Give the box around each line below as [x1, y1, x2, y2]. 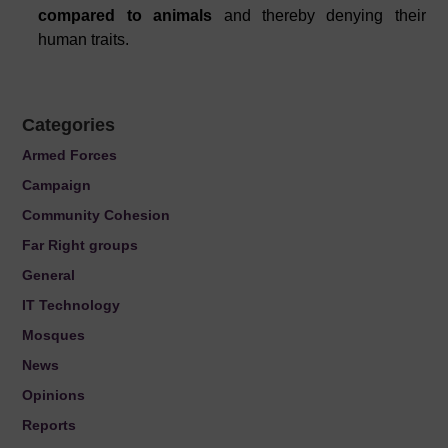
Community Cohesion [22, 207, 171, 223]
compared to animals [38, 7, 224, 24]
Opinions [22, 387, 86, 403]
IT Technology [22, 297, 121, 313]
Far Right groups [22, 237, 139, 253]
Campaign [22, 177, 92, 193]
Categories [22, 115, 116, 135]
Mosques [22, 327, 86, 343]
